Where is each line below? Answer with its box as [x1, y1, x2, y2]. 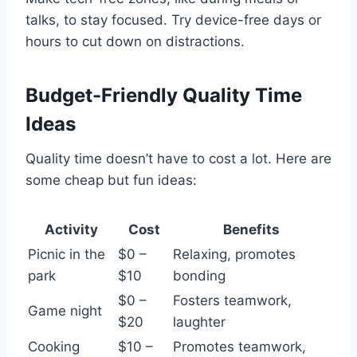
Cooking [28, 339, 80, 355]
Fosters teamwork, [173, 292, 292, 309]
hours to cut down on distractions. [25, 33, 245, 50]
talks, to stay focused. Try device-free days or [25, 12, 321, 29]
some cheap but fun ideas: [25, 172, 197, 189]
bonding [173, 268, 226, 284]
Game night [28, 303, 102, 320]
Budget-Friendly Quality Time [25, 84, 302, 108]
